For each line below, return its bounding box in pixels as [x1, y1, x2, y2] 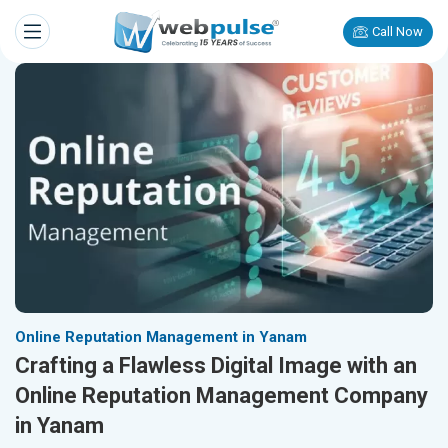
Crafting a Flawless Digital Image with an [15, 353, 417, 379]
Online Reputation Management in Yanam [15, 328, 307, 347]
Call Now [372, 24, 423, 39]
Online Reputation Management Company [15, 383, 428, 409]
